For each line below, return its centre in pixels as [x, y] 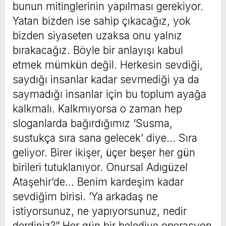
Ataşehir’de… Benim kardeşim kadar [98, 182]
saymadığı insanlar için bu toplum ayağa [109, 94]
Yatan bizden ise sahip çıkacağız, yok [102, 21]
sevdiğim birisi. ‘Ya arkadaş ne [85, 197]
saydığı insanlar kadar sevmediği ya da [106, 80]
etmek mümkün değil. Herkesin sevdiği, [108, 65]
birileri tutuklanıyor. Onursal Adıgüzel [100, 167]
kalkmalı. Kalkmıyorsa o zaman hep [97, 109]
